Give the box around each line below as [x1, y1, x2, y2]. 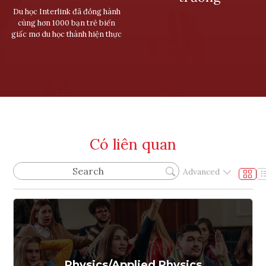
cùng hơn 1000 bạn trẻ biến [18, 17, 115, 28]
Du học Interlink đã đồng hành [12, 6, 121, 17]
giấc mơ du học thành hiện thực [11, 28, 122, 39]
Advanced [183, 166, 220, 178]
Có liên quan [90, 134, 176, 154]
